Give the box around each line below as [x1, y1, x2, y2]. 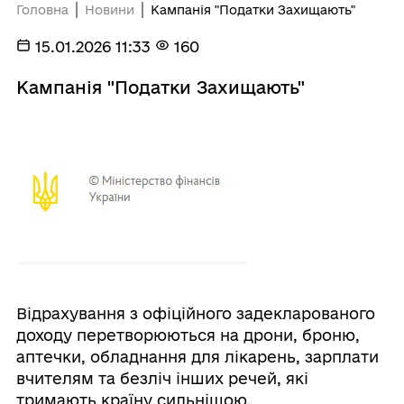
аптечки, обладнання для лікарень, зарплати [15, 347, 379, 365]
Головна [15, 2, 69, 17]
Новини [84, 2, 134, 17]
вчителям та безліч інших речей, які [15, 369, 308, 387]
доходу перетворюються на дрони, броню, [15, 326, 360, 344]
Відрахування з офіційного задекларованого [15, 304, 375, 322]
